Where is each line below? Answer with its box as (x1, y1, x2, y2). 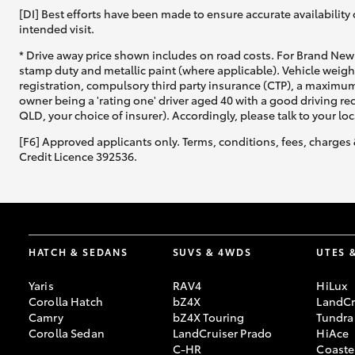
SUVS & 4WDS (172, 244, 252, 258)
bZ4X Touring (172, 308, 245, 325)
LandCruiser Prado (172, 324, 273, 341)
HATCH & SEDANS (29, 244, 128, 258)
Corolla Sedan (29, 324, 105, 341)
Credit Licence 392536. (19, 147, 137, 164)
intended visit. (19, 20, 94, 36)
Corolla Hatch (29, 292, 103, 309)
